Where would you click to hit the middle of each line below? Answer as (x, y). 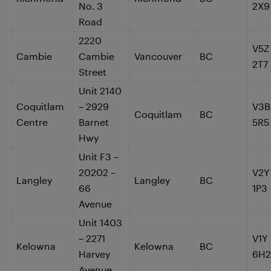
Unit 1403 (100, 222)
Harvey (94, 253)
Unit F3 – (99, 156)
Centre (32, 122)
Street (93, 71)
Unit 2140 (100, 90)
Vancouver (158, 56)
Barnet (94, 122)
